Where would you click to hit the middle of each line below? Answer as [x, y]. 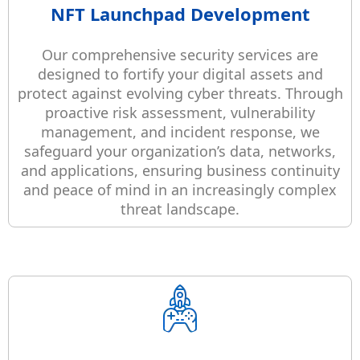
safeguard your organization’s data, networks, [180, 151]
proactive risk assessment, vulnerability [180, 113]
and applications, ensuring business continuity [180, 171]
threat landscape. [180, 209]
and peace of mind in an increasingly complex [180, 190]
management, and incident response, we [180, 132]
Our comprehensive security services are [180, 55]
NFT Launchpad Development [180, 14]
